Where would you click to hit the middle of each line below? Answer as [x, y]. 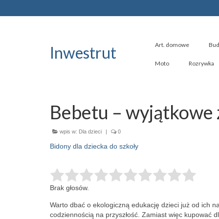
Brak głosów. [69, 188]
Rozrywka [201, 63]
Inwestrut [83, 53]
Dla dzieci [90, 131]
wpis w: [68, 131]
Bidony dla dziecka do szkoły [94, 146]
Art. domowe [172, 45]
